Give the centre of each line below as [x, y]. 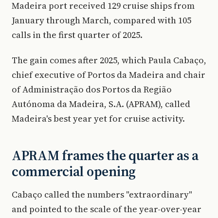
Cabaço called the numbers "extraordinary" [102, 194]
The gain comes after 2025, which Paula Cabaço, [109, 60]
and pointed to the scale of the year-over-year [107, 209]
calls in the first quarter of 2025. [77, 35]
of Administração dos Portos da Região [92, 89]
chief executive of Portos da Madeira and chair [109, 75]
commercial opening [74, 171]
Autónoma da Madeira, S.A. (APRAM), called [101, 104]
